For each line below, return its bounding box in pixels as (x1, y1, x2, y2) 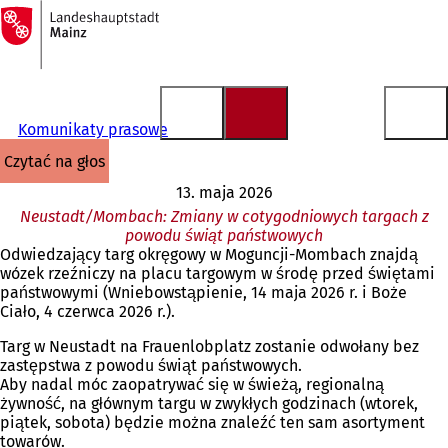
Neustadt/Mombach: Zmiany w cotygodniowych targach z (19, 207, 429, 227)
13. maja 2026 (175, 183, 273, 202)
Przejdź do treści (10, 24, 133, 44)
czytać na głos (13, 151, 105, 171)
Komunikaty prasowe (17, 120, 168, 139)
